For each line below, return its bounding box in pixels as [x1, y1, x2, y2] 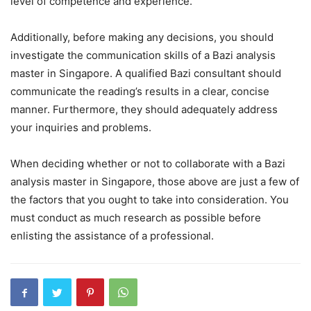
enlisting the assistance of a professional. [10, 229, 214, 242]
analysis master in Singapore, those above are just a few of [10, 175, 299, 188]
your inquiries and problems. [10, 121, 151, 134]
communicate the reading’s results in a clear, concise [10, 85, 269, 98]
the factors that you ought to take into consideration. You [10, 193, 289, 206]
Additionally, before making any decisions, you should [10, 31, 274, 44]
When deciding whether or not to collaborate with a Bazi [10, 157, 285, 170]
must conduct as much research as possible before [10, 211, 261, 224]
